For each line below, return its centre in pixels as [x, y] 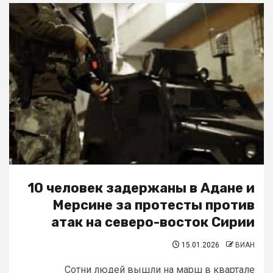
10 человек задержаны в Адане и [141, 188]
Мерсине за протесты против [154, 205]
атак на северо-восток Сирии [153, 222]
